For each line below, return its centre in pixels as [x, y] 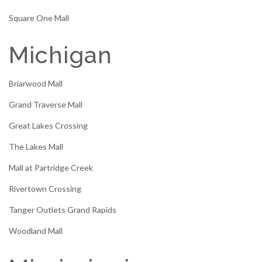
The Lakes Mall [36, 147]
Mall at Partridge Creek [51, 168]
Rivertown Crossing [45, 189]
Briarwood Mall [36, 84]
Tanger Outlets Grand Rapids [63, 210]
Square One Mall [39, 18]
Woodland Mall [36, 231]
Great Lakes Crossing [48, 126]
